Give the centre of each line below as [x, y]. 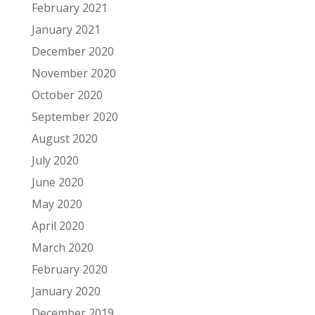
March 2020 [62, 247]
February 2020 [69, 269]
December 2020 [72, 51]
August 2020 [64, 138]
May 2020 [57, 204]
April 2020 [58, 225]
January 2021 [66, 29]
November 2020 [73, 73]
